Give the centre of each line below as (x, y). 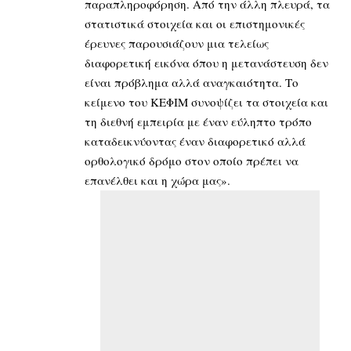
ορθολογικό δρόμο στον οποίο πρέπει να (192, 161)
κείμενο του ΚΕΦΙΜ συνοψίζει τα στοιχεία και (206, 102)
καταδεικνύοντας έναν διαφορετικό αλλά (195, 141)
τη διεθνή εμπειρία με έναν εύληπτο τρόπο (198, 122)
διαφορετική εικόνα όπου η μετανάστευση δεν (206, 63)
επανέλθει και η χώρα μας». (159, 181)
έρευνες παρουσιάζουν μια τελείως (177, 43)
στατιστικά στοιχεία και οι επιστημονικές (195, 24)
